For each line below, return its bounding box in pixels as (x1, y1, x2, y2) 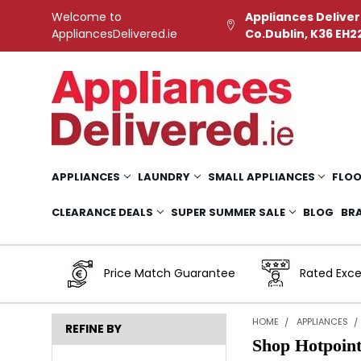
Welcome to (51, 8, 122, 25)
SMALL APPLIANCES (207, 168, 315, 185)
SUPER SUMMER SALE (170, 204, 285, 220)
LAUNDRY (137, 168, 190, 185)
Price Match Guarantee (103, 265, 235, 282)
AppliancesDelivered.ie (51, 25, 177, 42)
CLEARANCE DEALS (51, 204, 153, 220)
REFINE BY (64, 321, 122, 338)
